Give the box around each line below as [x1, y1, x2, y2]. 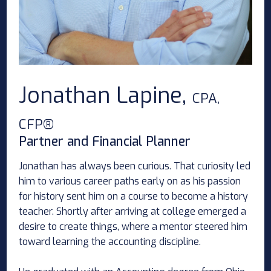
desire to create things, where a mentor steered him [19, 220, 248, 233]
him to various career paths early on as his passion [19, 175, 241, 188]
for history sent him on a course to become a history [19, 190, 249, 203]
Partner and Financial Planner [19, 133, 191, 151]
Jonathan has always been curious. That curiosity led [19, 160, 251, 173]
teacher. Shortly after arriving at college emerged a [19, 205, 247, 218]
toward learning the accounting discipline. [19, 235, 201, 249]
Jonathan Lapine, [19, 81, 193, 111]
